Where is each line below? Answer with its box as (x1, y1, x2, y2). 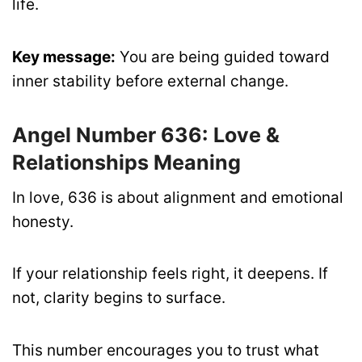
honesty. (12, 213, 74, 232)
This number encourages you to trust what (12, 340, 319, 360)
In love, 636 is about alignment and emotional (12, 188, 343, 208)
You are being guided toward (116, 47, 330, 66)
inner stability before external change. (12, 71, 288, 90)
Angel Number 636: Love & (12, 122, 280, 147)
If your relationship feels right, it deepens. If (12, 264, 328, 284)
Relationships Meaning (12, 149, 241, 175)
